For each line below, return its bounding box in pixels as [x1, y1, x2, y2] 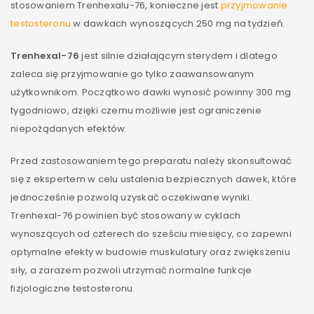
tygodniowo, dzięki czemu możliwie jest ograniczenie [11, 103, 261, 117]
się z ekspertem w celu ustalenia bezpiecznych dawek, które [11, 172, 297, 186]
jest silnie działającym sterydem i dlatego [79, 48, 278, 62]
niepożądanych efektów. [11, 121, 128, 135]
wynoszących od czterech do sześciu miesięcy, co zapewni [11, 226, 292, 240]
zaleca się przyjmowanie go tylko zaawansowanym [11, 67, 254, 81]
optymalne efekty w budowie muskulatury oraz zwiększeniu [11, 245, 290, 259]
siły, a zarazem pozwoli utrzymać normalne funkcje [11, 263, 252, 277]
